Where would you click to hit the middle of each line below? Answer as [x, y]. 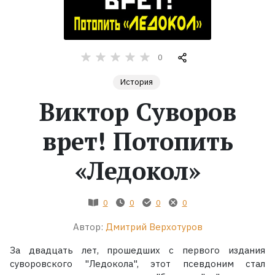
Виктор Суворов [137, 111]
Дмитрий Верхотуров [154, 227]
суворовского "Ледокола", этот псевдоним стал [137, 263]
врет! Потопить [137, 141]
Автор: [88, 227]
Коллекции [42, 132]
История [137, 82]
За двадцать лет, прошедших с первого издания [137, 250]
